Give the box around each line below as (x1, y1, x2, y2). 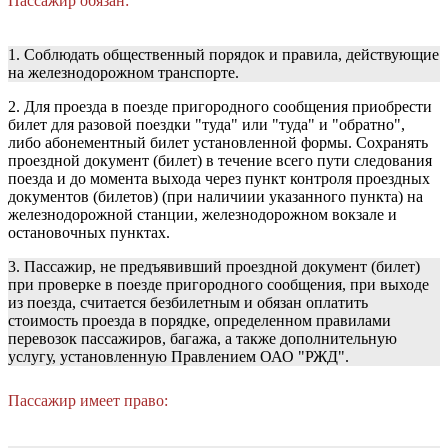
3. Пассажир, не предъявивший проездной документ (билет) (8, 258, 420, 276)
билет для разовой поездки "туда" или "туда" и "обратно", (8, 116, 405, 134)
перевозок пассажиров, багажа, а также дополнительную (8, 330, 397, 348)
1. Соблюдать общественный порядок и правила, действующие (8, 46, 439, 64)
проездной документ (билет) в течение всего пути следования (8, 152, 432, 170)
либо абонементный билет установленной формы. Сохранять (8, 134, 428, 152)
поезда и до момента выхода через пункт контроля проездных (8, 170, 430, 188)
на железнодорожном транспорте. (8, 64, 239, 82)
